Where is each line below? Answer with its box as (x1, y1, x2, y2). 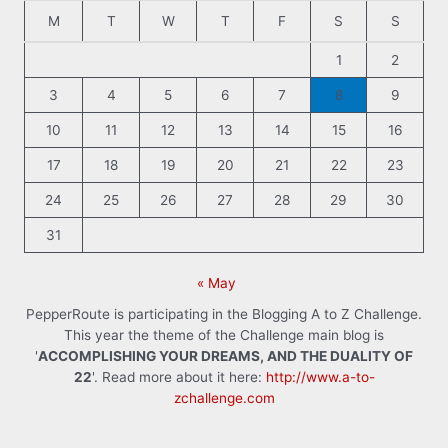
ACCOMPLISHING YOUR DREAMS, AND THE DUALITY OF (38, 348, 413, 365)
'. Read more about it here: (91, 369, 266, 386)
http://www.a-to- (265, 369, 375, 386)
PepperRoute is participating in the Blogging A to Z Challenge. (26, 306, 422, 323)
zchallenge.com (173, 390, 275, 407)
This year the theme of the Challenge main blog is (64, 327, 384, 344)
